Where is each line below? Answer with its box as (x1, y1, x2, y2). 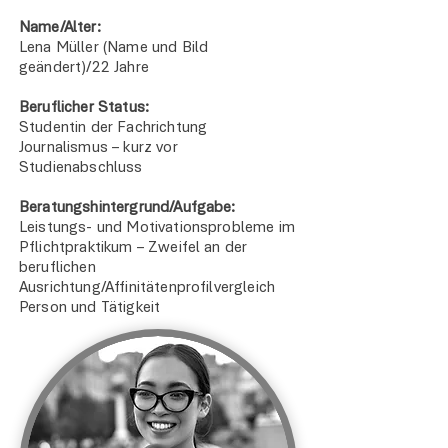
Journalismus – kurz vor (19, 140, 178, 156)
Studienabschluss (19, 160, 143, 176)
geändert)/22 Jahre (19, 60, 149, 76)
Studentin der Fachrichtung (19, 120, 208, 136)
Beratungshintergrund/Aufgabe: (19, 200, 236, 216)
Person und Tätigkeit (19, 300, 161, 316)
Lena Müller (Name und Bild (19, 40, 209, 56)
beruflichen (19, 260, 96, 276)
